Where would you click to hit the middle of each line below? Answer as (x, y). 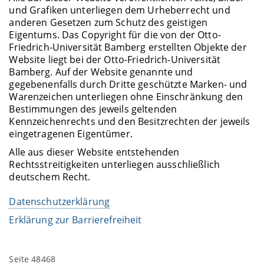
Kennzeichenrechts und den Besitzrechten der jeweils (130, 121)
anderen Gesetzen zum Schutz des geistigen (108, 22)
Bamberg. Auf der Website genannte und (101, 72)
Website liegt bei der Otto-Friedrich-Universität (115, 59)
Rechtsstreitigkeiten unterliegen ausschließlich (114, 164)
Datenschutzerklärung (60, 201)
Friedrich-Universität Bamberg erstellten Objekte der (128, 47)
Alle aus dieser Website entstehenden (94, 152)
